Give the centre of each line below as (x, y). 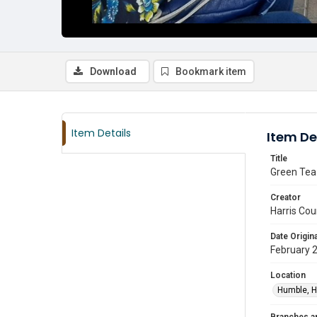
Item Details (101, 133)
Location (288, 275)
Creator (286, 197)
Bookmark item (211, 71)
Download (113, 71)
